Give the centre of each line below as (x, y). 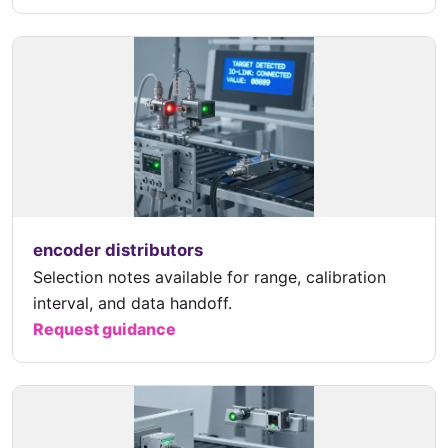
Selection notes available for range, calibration (209, 277)
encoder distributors (118, 250)
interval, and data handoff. (132, 303)
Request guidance (104, 329)
